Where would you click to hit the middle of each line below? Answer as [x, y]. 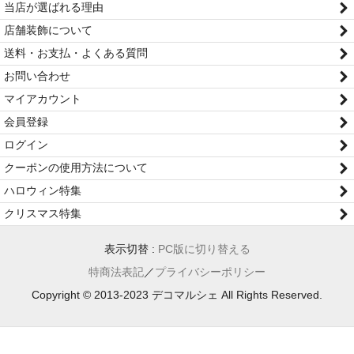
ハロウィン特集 [43, 190]
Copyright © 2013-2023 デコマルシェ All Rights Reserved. [177, 294]
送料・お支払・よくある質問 [76, 53]
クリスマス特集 [43, 213]
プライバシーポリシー [210, 271]
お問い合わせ [37, 75]
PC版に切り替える [204, 249]
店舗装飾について [48, 30]
